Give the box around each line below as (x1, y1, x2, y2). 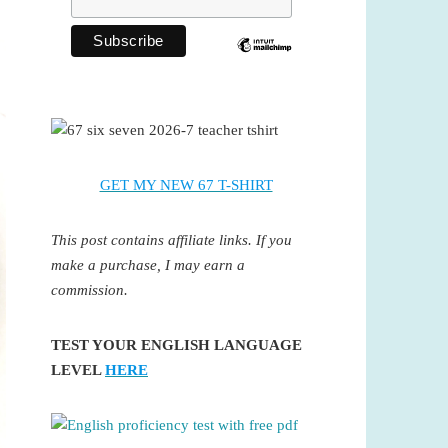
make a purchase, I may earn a (51, 256, 245, 273)
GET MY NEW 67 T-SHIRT (99, 176, 273, 193)
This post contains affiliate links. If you (51, 231, 292, 248)
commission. (51, 281, 128, 298)
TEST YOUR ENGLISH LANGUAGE (51, 336, 302, 353)
